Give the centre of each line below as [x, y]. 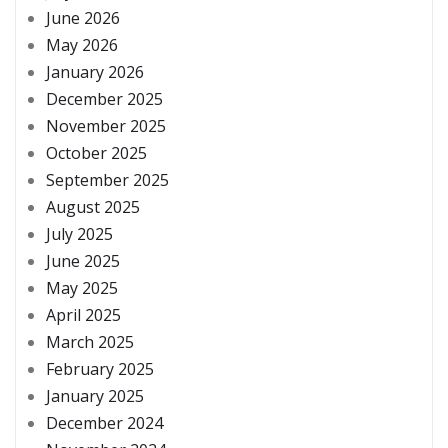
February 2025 [100, 369]
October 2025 [96, 153]
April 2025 [83, 315]
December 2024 [104, 423]
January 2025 [95, 396]
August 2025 [93, 207]
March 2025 [90, 342]
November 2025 [106, 126]
